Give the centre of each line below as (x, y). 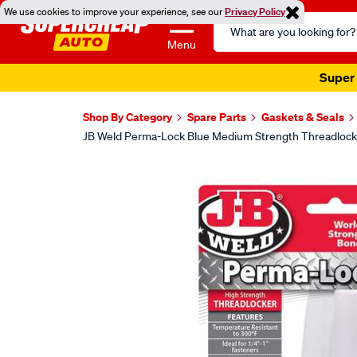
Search (233, 21)
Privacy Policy (255, 12)
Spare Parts (217, 117)
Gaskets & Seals (303, 117)
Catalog (235, 40)
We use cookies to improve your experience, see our (114, 12)
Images (118, 178)
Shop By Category (127, 117)
